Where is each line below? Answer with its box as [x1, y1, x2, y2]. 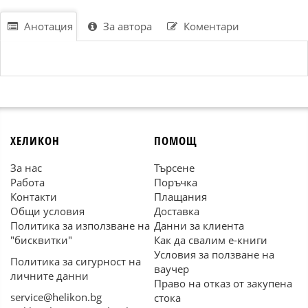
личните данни [10, 269, 89, 283]
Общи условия [10, 204, 85, 218]
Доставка [154, 204, 199, 218]
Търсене [154, 161, 195, 175]
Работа [10, 175, 45, 189]
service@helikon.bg [10, 290, 102, 304]
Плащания [154, 190, 207, 203]
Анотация [21, 19, 73, 33]
